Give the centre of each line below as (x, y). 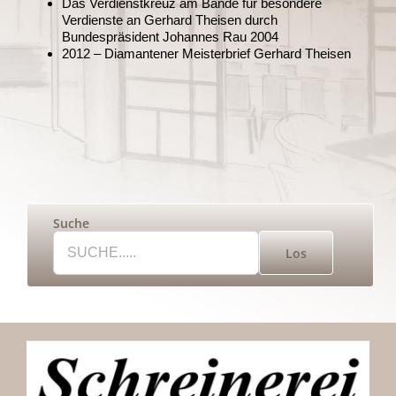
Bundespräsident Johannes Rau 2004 (170, 37)
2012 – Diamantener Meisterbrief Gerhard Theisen (206, 54)
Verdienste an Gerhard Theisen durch (170, 20)
